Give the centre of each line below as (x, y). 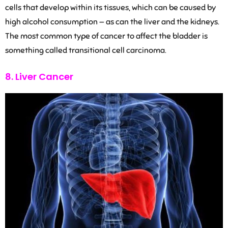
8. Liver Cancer (39, 76)
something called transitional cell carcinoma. (86, 50)
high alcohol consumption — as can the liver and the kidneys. (112, 22)
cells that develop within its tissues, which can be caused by (110, 7)
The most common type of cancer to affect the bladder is (106, 36)
